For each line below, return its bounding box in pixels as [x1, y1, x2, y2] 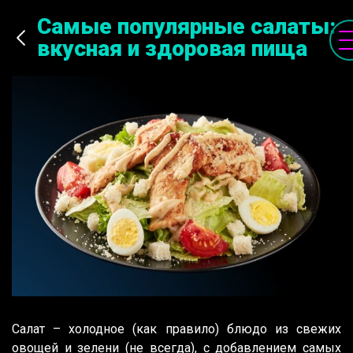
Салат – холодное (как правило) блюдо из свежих [12, 321, 341, 337]
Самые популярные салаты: [37, 13, 336, 39]
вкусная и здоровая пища [37, 35, 307, 61]
